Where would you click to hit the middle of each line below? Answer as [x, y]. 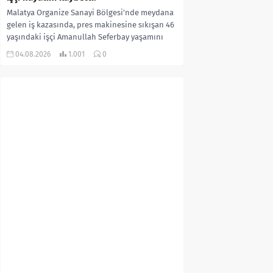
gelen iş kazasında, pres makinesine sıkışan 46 [90, 24]
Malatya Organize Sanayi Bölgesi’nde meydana [90, 12]
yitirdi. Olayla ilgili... [43, 49]
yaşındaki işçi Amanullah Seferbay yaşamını [85, 37]
